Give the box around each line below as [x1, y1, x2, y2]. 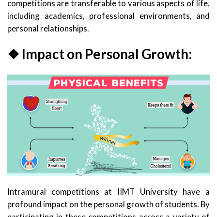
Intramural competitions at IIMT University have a [7, 186, 210, 197]
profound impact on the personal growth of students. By [7, 199, 210, 209]
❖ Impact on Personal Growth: [7, 45, 192, 62]
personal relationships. [7, 23, 89, 33]
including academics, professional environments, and [7, 10, 210, 21]
